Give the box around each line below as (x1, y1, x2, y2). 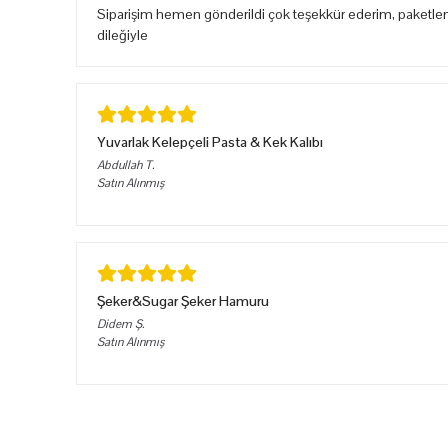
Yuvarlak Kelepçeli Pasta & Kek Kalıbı (97, 133, 323, 151)
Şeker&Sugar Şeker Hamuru (97, 292, 269, 310)
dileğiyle (97, 26, 148, 44)
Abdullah (97, 157, 142, 173)
